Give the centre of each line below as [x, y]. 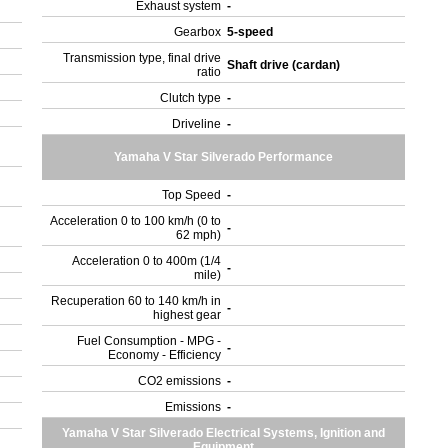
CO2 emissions [180, 381]
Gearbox [198, 32]
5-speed [252, 32]
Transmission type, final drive [142, 58]
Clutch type [191, 98]
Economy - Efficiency [165, 355]
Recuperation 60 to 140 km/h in [136, 301]
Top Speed [192, 195]
